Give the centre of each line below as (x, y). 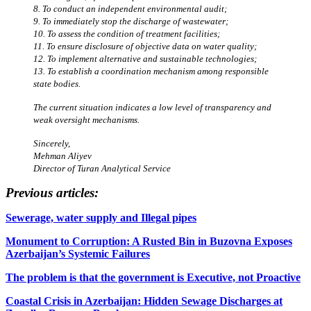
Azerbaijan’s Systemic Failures (78, 253)
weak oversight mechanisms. (86, 119)
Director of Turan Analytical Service (102, 168)
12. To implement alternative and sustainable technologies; (145, 58)
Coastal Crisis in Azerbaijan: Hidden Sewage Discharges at (144, 301)
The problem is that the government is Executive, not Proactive (153, 277)
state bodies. (57, 83)
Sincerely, (52, 143)
